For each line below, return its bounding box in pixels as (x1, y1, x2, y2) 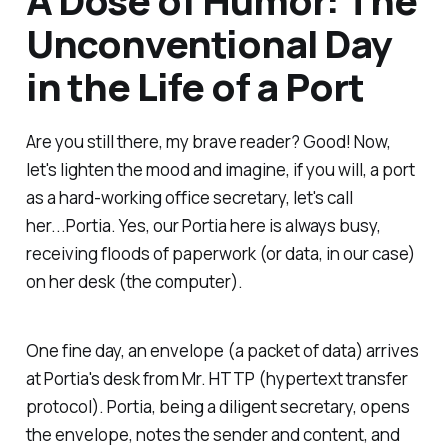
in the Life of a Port (25, 59, 364, 112)
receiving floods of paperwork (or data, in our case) (25, 242, 415, 266)
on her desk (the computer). (25, 270, 243, 294)
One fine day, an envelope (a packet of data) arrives (25, 339, 419, 363)
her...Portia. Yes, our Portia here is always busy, (25, 214, 381, 238)
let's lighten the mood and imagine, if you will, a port (25, 158, 415, 182)
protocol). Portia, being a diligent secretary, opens (25, 395, 410, 419)
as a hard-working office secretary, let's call (25, 186, 353, 210)
